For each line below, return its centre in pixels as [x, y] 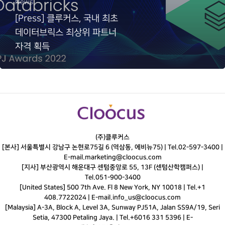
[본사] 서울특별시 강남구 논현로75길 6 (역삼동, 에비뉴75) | [85, 147]
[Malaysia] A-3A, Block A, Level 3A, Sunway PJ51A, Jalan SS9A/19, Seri [113, 208]
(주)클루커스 [113, 137]
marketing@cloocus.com [123, 157]
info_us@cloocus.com [147, 198]
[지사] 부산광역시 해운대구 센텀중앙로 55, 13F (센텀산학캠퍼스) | [113, 167]
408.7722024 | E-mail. [78, 198]
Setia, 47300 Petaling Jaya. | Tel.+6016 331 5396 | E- [113, 218]
